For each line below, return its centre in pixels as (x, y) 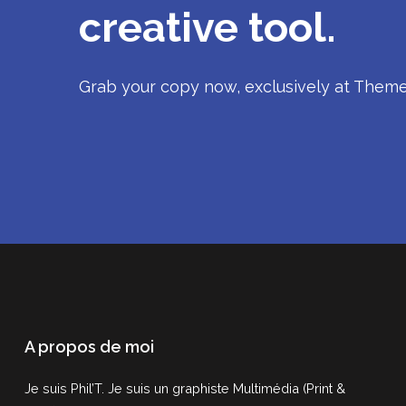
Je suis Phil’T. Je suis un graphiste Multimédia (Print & (184, 388)
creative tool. (208, 28)
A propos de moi (89, 347)
